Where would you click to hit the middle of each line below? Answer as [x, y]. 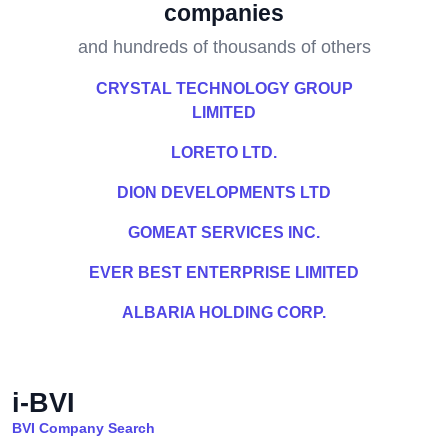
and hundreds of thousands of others [224, 47]
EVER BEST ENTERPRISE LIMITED [224, 272]
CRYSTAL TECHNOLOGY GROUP [224, 88]
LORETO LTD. [224, 152]
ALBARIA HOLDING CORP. [224, 312]
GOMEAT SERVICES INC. [224, 232]
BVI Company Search [83, 428]
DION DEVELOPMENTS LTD [224, 192]
